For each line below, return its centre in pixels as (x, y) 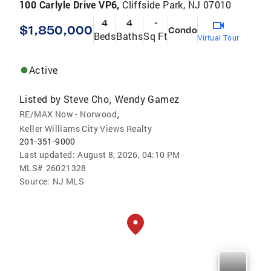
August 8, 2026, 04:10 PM (129, 154)
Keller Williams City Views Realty (86, 128)
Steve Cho (86, 99)
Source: (35, 181)
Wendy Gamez (147, 99)
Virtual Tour (218, 37)
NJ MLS (68, 181)
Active (44, 70)
